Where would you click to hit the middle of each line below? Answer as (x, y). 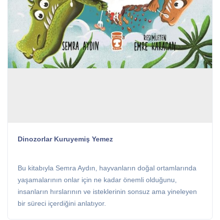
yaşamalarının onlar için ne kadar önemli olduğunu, (97, 180)
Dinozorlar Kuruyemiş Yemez (65, 139)
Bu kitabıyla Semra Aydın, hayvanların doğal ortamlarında (107, 168)
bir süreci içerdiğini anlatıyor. (62, 203)
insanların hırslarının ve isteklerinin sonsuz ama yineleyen (107, 192)
